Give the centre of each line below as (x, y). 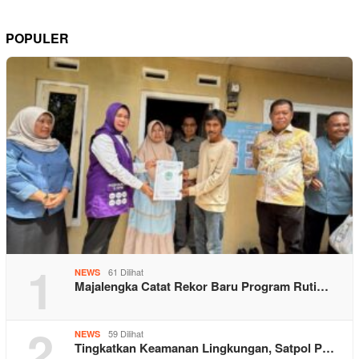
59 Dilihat (126, 333)
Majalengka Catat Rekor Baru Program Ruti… (202, 286)
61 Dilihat (126, 271)
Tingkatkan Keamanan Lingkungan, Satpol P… (204, 347)
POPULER (37, 38)
